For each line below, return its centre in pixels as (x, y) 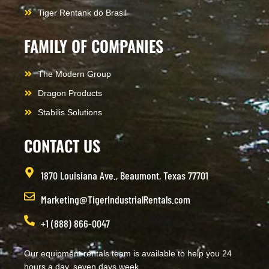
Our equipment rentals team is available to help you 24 (128, 254)
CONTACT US (62, 146)
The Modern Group (74, 74)
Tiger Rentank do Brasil (82, 13)
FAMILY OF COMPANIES (94, 46)
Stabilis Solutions (70, 113)
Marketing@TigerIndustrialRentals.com (115, 200)
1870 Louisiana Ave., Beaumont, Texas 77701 (124, 176)
